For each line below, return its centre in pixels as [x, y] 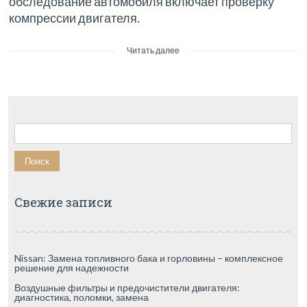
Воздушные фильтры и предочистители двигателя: [127, 288]
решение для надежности [71, 268]
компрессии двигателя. [75, 18]
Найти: [28, 127]
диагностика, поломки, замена [81, 297]
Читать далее [153, 51]
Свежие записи [63, 202]
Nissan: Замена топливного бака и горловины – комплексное [148, 258]
